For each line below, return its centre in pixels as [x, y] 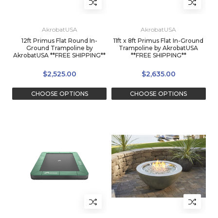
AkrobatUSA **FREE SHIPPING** [59, 55]
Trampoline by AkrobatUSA [159, 48]
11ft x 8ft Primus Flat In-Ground [159, 41]
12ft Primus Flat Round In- [59, 41]
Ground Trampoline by [59, 48]
